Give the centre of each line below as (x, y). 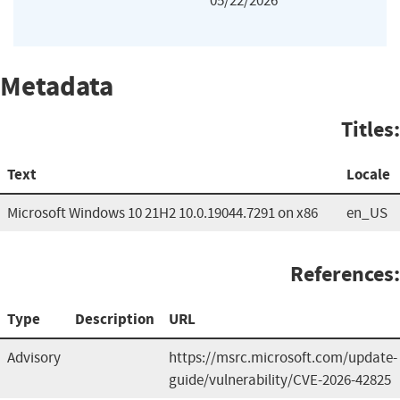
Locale (368, 174)
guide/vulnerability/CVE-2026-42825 (280, 379)
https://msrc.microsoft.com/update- (283, 357)
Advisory (34, 357)
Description (115, 319)
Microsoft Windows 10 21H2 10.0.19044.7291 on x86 (162, 212)
